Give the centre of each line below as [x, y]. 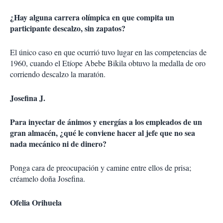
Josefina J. [28, 98]
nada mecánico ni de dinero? [58, 144]
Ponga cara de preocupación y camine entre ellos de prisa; [101, 167]
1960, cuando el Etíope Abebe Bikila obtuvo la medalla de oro [108, 63]
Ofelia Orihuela [36, 202]
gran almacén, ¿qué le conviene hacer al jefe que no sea [103, 133]
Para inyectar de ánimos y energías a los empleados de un [106, 122]
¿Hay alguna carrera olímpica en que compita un [92, 17]
